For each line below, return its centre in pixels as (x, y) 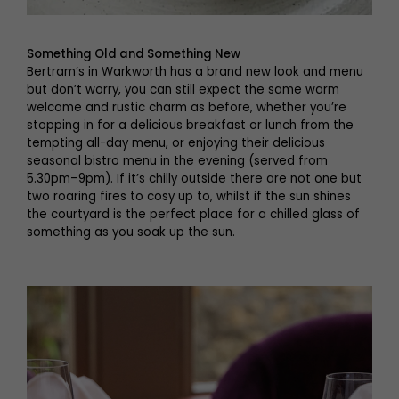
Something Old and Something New (134, 54)
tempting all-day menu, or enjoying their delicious (176, 143)
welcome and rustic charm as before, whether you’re (187, 107)
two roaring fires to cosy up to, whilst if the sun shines (189, 196)
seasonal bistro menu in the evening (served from (177, 161)
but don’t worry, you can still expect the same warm (183, 90)
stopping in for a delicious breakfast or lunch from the (190, 125)
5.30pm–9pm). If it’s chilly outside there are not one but (194, 179)
